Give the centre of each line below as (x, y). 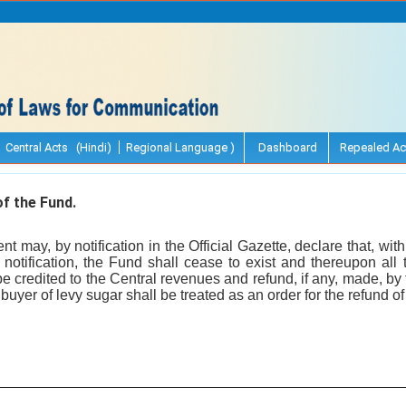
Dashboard (286, 147)
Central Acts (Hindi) (58, 147)
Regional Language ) (180, 147)
